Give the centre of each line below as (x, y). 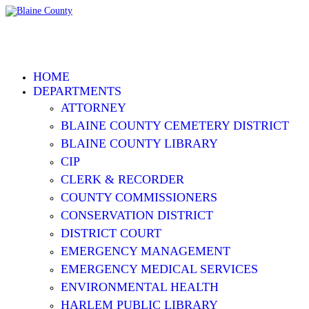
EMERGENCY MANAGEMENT (146, 251)
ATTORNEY (93, 108)
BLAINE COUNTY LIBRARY (139, 143)
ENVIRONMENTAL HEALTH (140, 287)
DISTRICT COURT (111, 233)
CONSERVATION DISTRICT (137, 215)
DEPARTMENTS (77, 91)
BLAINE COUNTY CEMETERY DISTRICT (175, 126)
